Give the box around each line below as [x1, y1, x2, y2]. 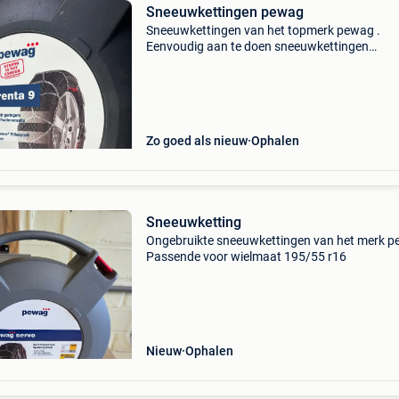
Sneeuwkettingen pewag [145, 4, 304, 20]
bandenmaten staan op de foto [145, 55, 317, 69]
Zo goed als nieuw [145, 134, 248, 148]
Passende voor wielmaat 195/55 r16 [145, 249, 346, 264]
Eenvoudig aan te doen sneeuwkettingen [145, 39, 369, 53]
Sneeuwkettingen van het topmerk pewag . [145, 23, 380, 37]
